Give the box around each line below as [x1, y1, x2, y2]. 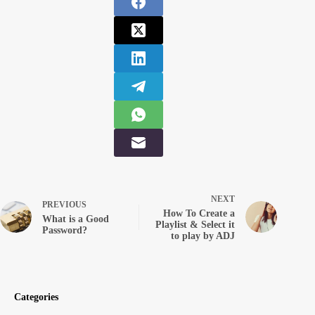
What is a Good [42, 214, 109, 225]
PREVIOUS [42, 200, 86, 210]
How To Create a [163, 208, 236, 219]
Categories [14, 291, 58, 303]
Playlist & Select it [155, 219, 236, 231]
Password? [42, 225, 87, 236]
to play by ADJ [171, 231, 236, 242]
